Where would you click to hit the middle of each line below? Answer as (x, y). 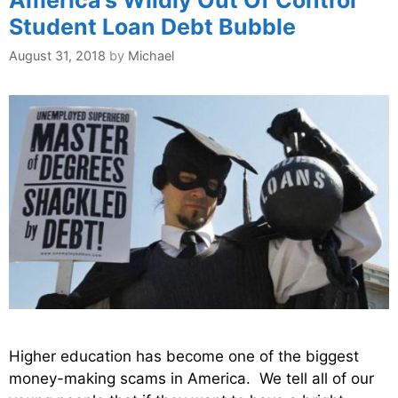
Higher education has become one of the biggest (184, 357)
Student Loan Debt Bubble (152, 26)
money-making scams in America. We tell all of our (191, 379)
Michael (151, 56)
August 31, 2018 (57, 56)
